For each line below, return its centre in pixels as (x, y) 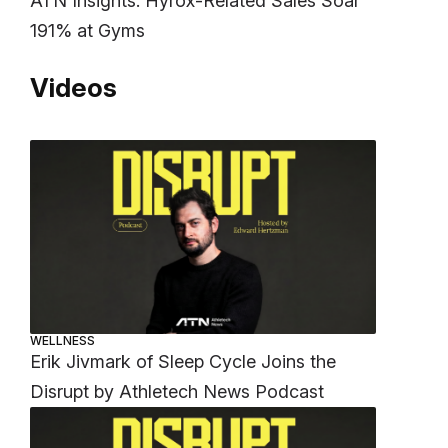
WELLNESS (63, 340)
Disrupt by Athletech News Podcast (177, 391)
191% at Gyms (90, 30)
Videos (74, 87)
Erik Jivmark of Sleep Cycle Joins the (183, 361)
